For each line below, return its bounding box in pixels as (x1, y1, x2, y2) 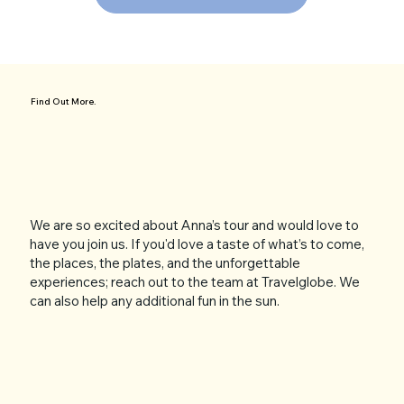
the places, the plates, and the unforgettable (30, 254, 301, 272)
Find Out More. (30, 95, 96, 106)
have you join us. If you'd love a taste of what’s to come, (30, 235, 365, 253)
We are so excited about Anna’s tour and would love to (30, 216, 360, 234)
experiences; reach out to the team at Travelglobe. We (30, 273, 361, 291)
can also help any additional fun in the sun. (30, 292, 280, 310)
